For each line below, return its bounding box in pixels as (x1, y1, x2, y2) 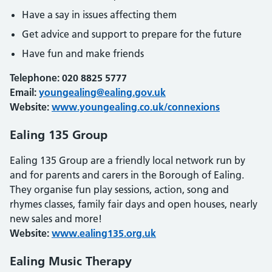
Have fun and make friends (22, 47, 144, 59)
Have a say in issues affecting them (22, 8, 177, 21)
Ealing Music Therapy (10, 254, 132, 268)
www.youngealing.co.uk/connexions (52, 101, 220, 113)
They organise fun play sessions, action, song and (10, 183, 229, 195)
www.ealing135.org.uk (52, 227, 156, 239)
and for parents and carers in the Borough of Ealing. (10, 169, 244, 181)
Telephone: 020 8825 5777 (10, 72, 127, 84)
